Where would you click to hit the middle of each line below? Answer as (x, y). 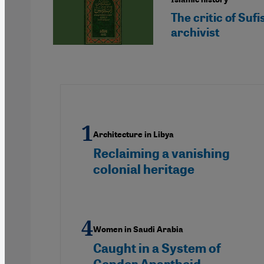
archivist (195, 32)
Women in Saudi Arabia (138, 229)
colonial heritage (144, 169)
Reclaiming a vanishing (161, 153)
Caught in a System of (157, 248)
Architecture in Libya (133, 134)
